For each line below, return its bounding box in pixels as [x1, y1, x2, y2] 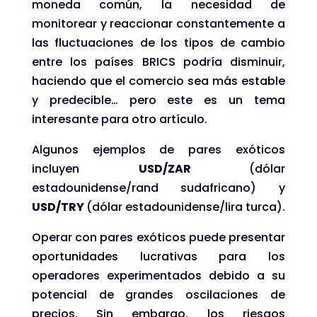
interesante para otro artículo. [31, 110, 207, 127]
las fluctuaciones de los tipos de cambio [31, 34, 286, 51]
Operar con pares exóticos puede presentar [31, 229, 286, 246]
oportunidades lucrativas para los [31, 248, 286, 265]
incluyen [31, 160, 139, 177]
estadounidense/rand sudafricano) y [31, 179, 286, 196]
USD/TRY [31, 198, 86, 215]
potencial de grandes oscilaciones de [31, 286, 286, 303]
